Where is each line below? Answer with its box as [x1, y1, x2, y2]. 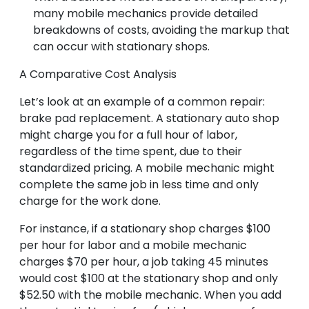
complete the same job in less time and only [19, 177, 259, 193]
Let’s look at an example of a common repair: [19, 94, 265, 110]
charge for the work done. [19, 193, 161, 210]
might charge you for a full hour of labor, [19, 127, 237, 143]
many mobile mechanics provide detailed [33, 6, 258, 22]
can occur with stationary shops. [33, 39, 210, 55]
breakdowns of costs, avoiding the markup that [33, 22, 290, 39]
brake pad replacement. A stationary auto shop [19, 110, 279, 127]
